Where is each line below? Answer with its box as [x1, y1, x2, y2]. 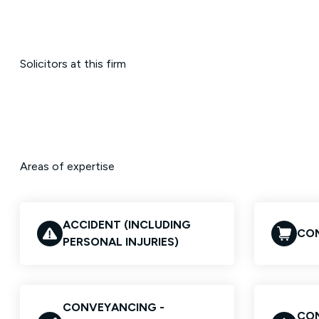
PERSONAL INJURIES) [63, 235, 179, 249]
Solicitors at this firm [20, 57, 126, 70]
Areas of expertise [20, 159, 115, 173]
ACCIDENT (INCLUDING [63, 218, 191, 231]
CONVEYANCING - [63, 300, 164, 314]
